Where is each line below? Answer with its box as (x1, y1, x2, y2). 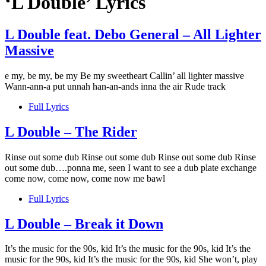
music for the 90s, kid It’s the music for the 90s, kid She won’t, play (5, 254, 258, 265)
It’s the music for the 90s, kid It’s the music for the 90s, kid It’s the (5, 243, 251, 254)
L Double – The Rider (5, 123, 137, 140)
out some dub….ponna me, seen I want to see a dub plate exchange (5, 162, 256, 173)
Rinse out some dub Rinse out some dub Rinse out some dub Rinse (5, 151, 256, 162)
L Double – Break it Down (5, 216, 163, 232)
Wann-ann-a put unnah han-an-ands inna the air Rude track (5, 81, 226, 91)
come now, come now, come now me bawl (5, 173, 165, 183)
